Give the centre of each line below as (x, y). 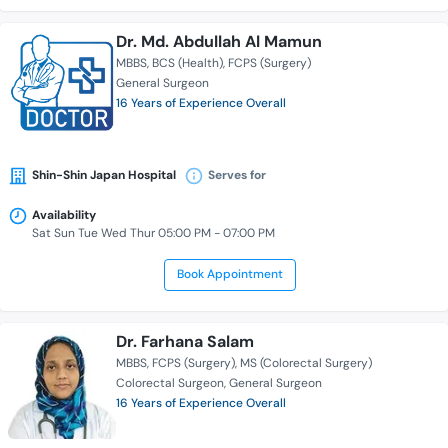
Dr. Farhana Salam (185, 342)
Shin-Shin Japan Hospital (104, 175)
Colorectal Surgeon (170, 383)
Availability (64, 215)
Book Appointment (229, 274)
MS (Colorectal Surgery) (306, 363)
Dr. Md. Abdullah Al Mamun (219, 42)
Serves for (237, 175)
